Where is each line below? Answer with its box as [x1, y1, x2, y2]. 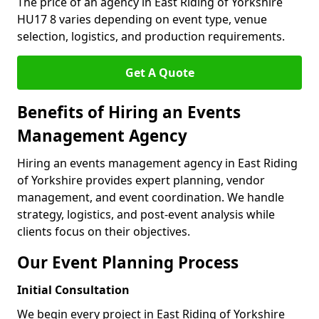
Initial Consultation [17, 282, 130, 298]
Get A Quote [125, 65, 194, 80]
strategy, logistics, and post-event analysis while [17, 206, 275, 222]
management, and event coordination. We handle [17, 189, 284, 205]
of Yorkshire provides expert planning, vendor [17, 172, 265, 188]
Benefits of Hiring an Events [17, 101, 241, 123]
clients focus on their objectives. [17, 224, 190, 239]
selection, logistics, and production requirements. [17, 28, 285, 44]
